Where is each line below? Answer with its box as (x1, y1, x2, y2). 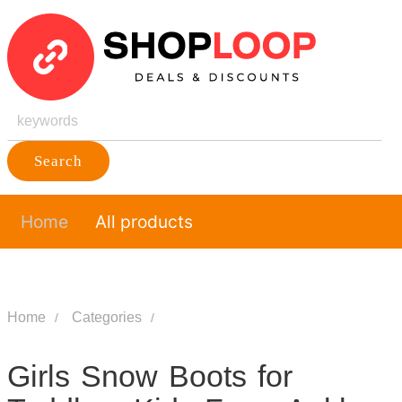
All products (94, 211, 193, 232)
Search (33, 153, 83, 170)
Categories (71, 303, 142, 331)
